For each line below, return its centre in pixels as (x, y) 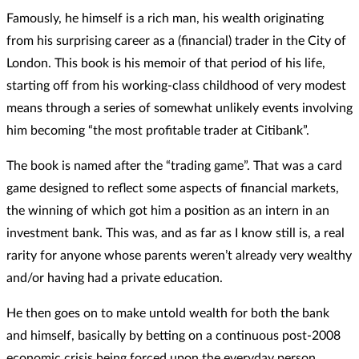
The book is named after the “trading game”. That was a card (174, 165)
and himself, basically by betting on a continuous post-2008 (173, 335)
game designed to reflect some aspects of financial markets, (173, 188)
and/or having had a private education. (115, 278)
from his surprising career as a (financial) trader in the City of (176, 40)
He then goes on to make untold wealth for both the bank (168, 313)
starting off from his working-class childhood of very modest (176, 85)
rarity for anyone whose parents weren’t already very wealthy (179, 255)
